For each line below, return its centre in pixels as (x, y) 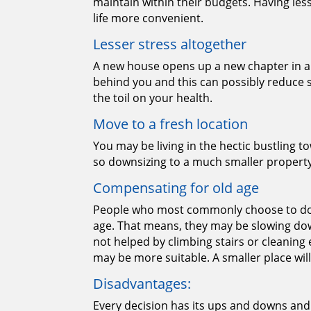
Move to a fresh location (171, 124)
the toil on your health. (153, 98)
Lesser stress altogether (170, 44)
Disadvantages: (142, 284)
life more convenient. (149, 18)
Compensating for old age (176, 188)
